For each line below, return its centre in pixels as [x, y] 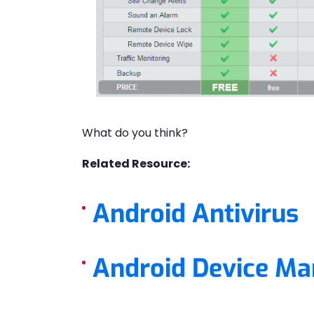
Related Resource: [136, 163]
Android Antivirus [196, 213]
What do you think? [135, 132]
